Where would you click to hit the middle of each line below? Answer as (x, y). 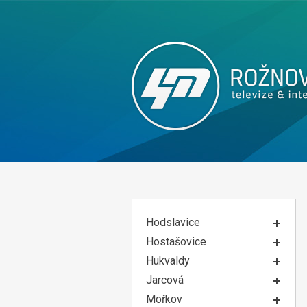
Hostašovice (176, 242)
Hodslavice (173, 222)
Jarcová (165, 280)
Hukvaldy (168, 261)
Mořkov (164, 299)
